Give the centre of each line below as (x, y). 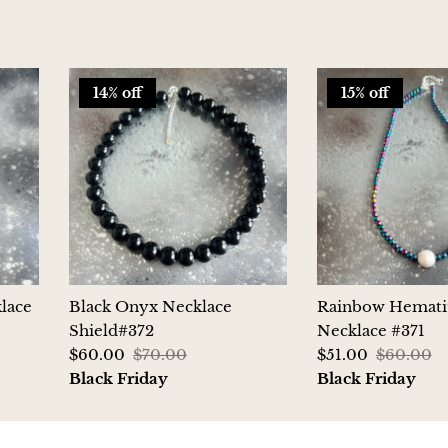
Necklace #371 (370, 331)
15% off (364, 93)
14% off (118, 93)
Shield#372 (112, 331)
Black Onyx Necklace (151, 307)
